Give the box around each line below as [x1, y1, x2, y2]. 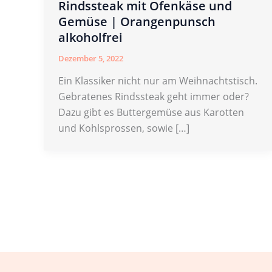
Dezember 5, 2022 [58, 52, 123, 64]
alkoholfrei [58, 29, 123, 46]
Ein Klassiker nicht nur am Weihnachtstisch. [58, 74, 257, 88]
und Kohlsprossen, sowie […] [58, 121, 189, 135]
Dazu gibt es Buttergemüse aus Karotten [58, 106, 244, 120]
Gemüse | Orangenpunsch [58, 13, 216, 30]
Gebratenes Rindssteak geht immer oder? [58, 90, 249, 104]
